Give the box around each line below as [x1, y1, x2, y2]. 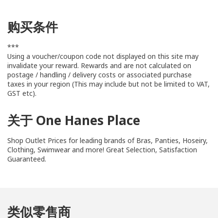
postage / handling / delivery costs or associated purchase [7, 70, 192, 79]
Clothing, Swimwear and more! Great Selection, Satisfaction [7, 145, 197, 154]
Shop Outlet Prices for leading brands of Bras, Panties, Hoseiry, [7, 136, 208, 145]
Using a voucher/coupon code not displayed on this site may [7, 52, 199, 61]
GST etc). [7, 89, 36, 98]
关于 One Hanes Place [7, 111, 140, 129]
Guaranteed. [7, 154, 46, 163]
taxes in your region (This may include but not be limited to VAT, [7, 79, 210, 89]
